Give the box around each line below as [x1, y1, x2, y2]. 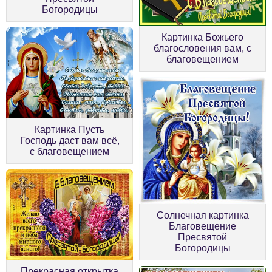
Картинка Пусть [35, 124, 104, 135]
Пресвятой [178, 231, 227, 242]
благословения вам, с [154, 42, 251, 53]
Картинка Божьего [161, 32, 243, 42]
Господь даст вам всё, [19, 135, 120, 146]
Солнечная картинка [156, 209, 249, 220]
